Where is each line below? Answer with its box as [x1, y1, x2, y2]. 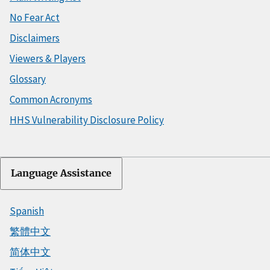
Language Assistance [11, 167, 111, 179]
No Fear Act [10, 10, 60, 24]
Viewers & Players [10, 51, 86, 65]
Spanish [10, 204, 44, 218]
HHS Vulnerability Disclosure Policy [10, 113, 164, 127]
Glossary [10, 72, 46, 86]
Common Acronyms [10, 92, 92, 106]
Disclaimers [10, 31, 60, 45]
